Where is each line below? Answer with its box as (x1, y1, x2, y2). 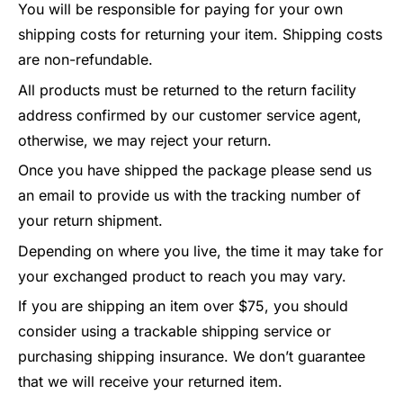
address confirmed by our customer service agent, (18, 105, 362, 124)
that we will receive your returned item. (18, 372, 282, 391)
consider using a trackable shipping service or (18, 322, 331, 341)
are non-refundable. (18, 50, 153, 69)
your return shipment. (18, 211, 163, 230)
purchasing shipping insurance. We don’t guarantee (18, 347, 365, 366)
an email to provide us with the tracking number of (18, 186, 361, 205)
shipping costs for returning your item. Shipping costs (18, 25, 382, 44)
